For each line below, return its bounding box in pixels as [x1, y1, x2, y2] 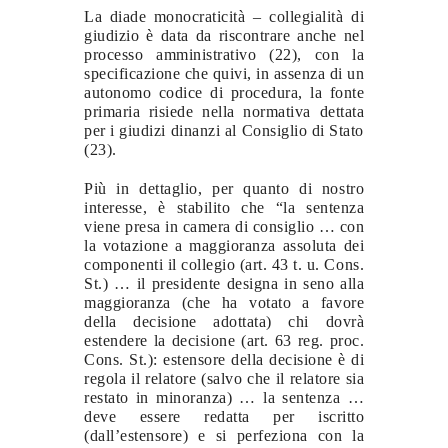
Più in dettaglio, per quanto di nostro [84, 179, 364, 197]
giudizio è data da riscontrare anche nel [84, 26, 364, 44]
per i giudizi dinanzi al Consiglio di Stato [84, 121, 364, 139]
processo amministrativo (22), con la [84, 45, 364, 63]
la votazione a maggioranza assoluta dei [84, 236, 364, 254]
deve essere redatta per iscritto [84, 407, 364, 425]
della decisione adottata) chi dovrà [84, 312, 364, 330]
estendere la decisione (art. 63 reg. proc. [84, 331, 364, 349]
